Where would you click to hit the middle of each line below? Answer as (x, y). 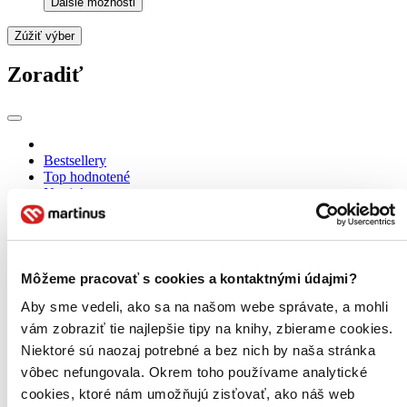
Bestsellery (75, 161)
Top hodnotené (87, 177)
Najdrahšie (74, 210)
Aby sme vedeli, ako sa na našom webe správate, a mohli (204, 307)
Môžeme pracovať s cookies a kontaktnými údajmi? (189, 278)
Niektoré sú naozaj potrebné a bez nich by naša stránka (198, 350)
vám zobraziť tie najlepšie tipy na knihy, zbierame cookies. (207, 328)
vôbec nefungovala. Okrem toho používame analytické (194, 372)
